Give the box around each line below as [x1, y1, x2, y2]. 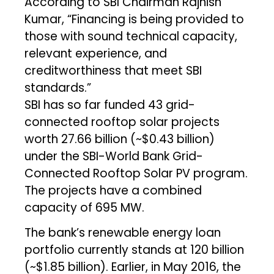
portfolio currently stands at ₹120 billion [24, 241, 245, 258]
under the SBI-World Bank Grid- [24, 147, 204, 165]
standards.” [24, 79, 92, 96]
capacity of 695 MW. [24, 199, 145, 216]
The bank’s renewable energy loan [24, 224, 221, 241]
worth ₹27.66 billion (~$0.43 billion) [24, 130, 215, 147]
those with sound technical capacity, [24, 28, 238, 45]
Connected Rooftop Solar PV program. [24, 165, 248, 182]
